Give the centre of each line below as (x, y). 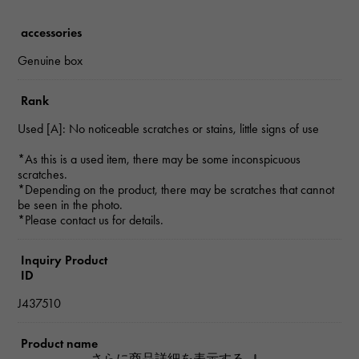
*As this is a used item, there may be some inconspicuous (159, 159)
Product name (60, 343)
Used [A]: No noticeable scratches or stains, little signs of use (169, 128)
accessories (52, 32)
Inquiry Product (65, 260)
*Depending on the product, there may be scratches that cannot (176, 189)
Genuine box (50, 60)
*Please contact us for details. (91, 220)
